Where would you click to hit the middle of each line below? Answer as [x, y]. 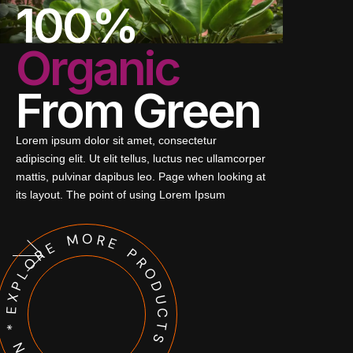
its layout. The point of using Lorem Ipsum [121, 195]
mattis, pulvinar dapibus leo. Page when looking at [141, 176]
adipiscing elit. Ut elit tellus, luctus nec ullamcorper [141, 158]
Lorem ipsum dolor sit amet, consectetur [116, 140]
